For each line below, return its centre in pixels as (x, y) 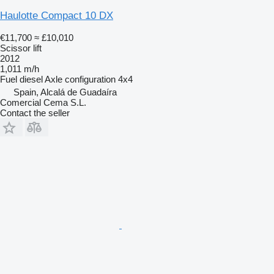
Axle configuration (80, 79)
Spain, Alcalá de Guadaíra (65, 92)
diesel (31, 79)
